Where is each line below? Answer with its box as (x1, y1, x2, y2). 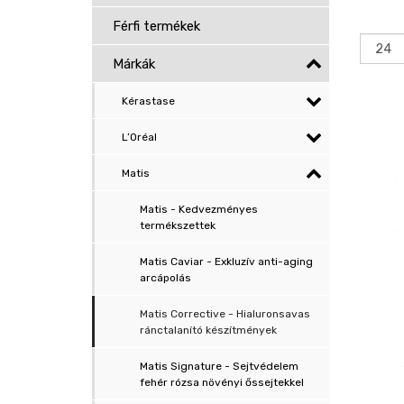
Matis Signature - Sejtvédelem (140, 360, 298, 372)
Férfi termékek (113, 18, 200, 34)
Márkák (113, 56, 155, 72)
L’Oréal (122, 131, 157, 143)
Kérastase (122, 95, 175, 107)
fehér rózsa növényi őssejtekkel (140, 376, 304, 389)
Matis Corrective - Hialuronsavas (140, 308, 310, 320)
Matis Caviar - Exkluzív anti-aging (140, 255, 313, 268)
